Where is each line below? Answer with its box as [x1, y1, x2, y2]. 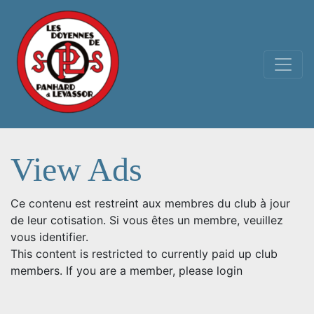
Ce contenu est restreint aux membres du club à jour [11, 196, 290, 210]
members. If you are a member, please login [11, 264, 243, 278]
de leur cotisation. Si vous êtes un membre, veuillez [11, 213, 283, 227]
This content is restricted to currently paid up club [11, 247, 278, 261]
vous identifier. [11, 230, 88, 244]
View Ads [11, 151, 142, 188]
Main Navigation [11, 62, 182, 90]
